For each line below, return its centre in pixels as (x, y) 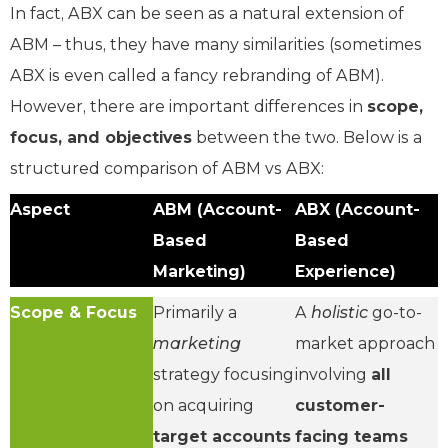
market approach (365, 343)
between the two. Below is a (307, 137)
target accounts (221, 436)
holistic (340, 312)
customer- (340, 405)
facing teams (352, 436)
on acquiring (203, 405)
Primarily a (194, 312)
